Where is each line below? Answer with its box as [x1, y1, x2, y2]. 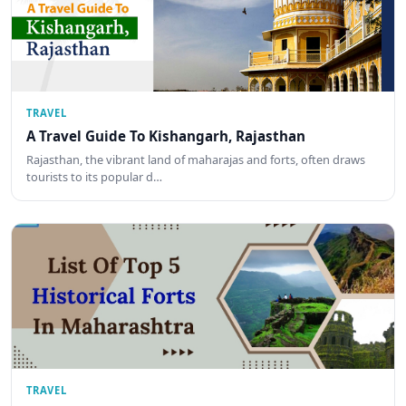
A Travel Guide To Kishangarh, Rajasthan [26, 126, 305, 145]
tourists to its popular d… [26, 169, 162, 186]
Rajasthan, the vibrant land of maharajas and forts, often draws [26, 151, 365, 169]
